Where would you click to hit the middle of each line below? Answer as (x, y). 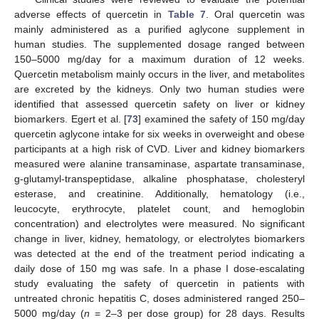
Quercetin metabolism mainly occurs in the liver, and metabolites (159, 74)
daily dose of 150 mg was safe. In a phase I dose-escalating (159, 268)
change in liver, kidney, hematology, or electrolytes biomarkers (159, 238)
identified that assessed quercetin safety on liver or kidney (159, 104)
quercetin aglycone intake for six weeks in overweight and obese (159, 134)
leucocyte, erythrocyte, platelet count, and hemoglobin (159, 208)
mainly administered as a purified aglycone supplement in (159, 29)
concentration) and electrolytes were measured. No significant (159, 223)
